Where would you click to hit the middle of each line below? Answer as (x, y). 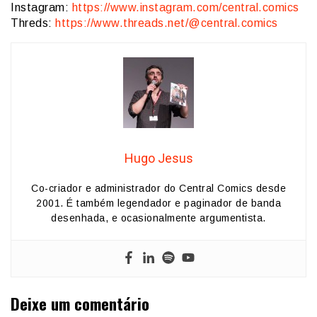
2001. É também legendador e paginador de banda (158, 203)
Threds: (33, 23)
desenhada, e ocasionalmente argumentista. (158, 218)
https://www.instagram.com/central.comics (185, 8)
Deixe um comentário (80, 304)
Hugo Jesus (158, 158)
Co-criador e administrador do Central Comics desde (158, 189)
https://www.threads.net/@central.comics (167, 23)
